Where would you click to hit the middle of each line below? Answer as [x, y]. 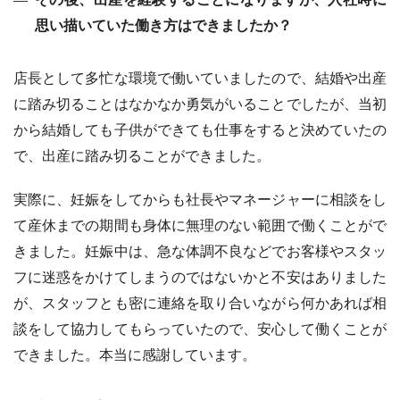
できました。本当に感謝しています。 [135, 355]
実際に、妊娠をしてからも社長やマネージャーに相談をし [200, 200]
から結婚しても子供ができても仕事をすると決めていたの [200, 130]
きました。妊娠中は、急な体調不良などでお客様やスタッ [200, 252]
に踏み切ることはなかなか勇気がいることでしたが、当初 [200, 104]
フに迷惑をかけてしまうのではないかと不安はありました [200, 278]
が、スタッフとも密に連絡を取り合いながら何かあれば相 [200, 304]
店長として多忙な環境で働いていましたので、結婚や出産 [200, 79]
